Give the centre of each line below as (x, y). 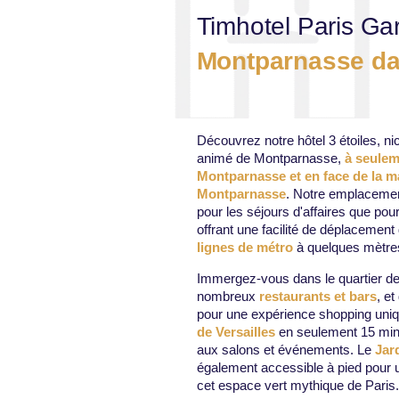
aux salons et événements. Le (285, 349)
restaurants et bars (318, 296)
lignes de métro (244, 247)
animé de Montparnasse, (270, 158)
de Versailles (236, 331)
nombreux (228, 296)
